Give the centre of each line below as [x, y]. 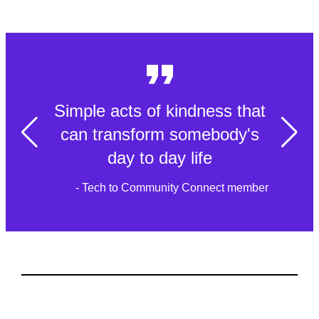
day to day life [160, 158]
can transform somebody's [160, 135]
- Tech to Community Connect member [172, 188]
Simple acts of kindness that [160, 111]
